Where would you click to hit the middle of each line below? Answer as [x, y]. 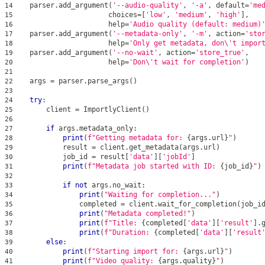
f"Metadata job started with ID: [154, 166]
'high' [228, 14]
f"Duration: [129, 232]
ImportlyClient [110, 109]
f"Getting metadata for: [137, 138]
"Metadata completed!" [148, 213]
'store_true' [220, 52]
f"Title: [123, 223]
